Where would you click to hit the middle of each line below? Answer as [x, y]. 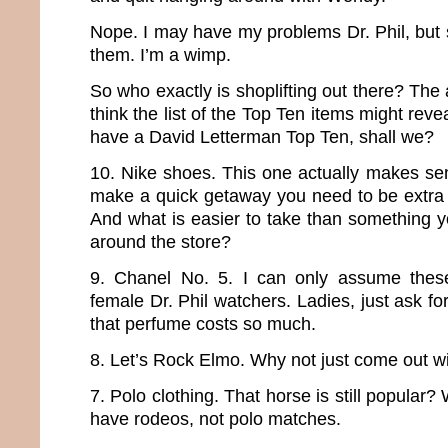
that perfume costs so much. [205, 324]
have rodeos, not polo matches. [218, 419]
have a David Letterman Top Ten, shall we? [264, 137]
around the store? [163, 242]
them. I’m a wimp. [160, 55]
